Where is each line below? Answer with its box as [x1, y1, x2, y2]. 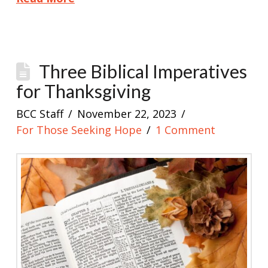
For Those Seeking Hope [16, 122, 142, 137]
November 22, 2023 [77, 106, 177, 121]
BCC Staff [16, 106, 63, 121]
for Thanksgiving [16, 80, 151, 102]
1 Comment [156, 122, 216, 137]
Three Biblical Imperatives [39, 60, 248, 83]
